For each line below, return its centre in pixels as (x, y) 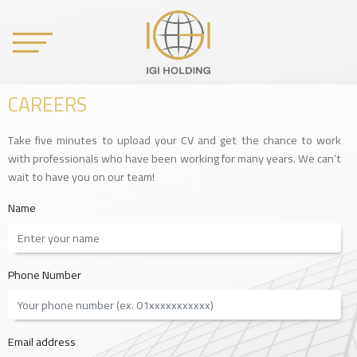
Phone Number (45, 275)
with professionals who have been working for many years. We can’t (175, 159)
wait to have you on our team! (81, 177)
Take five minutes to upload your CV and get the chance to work (175, 140)
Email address (42, 342)
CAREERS (47, 104)
